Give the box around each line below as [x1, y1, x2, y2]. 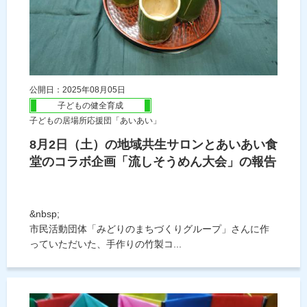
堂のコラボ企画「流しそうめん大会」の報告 [29, 155, 276, 169]
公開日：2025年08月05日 [29, 85, 125, 95]
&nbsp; [29, 208, 60, 220]
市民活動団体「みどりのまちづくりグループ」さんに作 [29, 223, 269, 235]
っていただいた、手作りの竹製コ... [29, 238, 182, 250]
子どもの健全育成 [58, 101, 123, 111]
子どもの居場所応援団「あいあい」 [29, 116, 161, 126]
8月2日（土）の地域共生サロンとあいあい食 [29, 138, 278, 152]
